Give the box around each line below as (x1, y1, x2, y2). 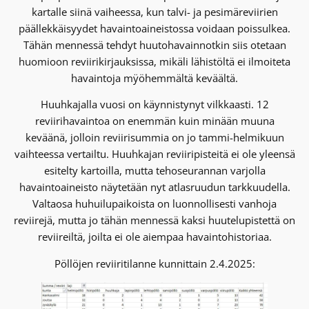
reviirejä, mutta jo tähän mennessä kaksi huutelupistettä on (14, 213, 295, 228)
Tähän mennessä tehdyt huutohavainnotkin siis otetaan (23, 37, 286, 52)
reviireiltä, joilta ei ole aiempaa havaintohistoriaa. (37, 230, 272, 244)
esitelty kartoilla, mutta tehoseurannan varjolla (43, 163, 266, 178)
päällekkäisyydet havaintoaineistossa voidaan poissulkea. (19, 21, 290, 35)
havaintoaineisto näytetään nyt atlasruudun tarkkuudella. (19, 180, 290, 195)
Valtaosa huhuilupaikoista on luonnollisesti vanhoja (32, 197, 277, 211)
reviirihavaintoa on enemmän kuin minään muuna (34, 114, 275, 128)
